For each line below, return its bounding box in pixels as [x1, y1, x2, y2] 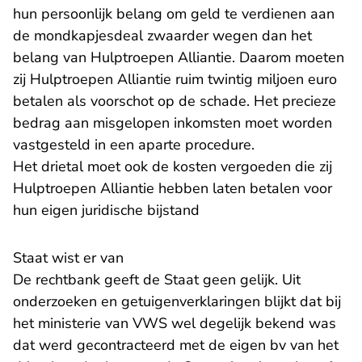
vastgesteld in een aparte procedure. [13, 135, 255, 154]
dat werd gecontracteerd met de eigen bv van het [13, 335, 339, 355]
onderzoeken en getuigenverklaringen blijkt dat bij [13, 292, 341, 311]
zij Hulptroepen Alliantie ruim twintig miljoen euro [13, 69, 337, 89]
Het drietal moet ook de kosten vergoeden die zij [13, 157, 332, 176]
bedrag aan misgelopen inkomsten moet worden [13, 113, 332, 133]
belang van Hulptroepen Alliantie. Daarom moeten [13, 48, 344, 67]
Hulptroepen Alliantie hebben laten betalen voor [13, 179, 332, 198]
